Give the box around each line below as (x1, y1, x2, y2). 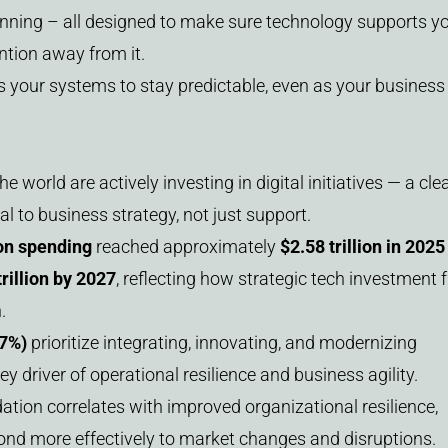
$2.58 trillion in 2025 (279, 236, 445, 258)
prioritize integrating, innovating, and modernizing (26, 332, 417, 354)
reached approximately (91, 236, 280, 258)
